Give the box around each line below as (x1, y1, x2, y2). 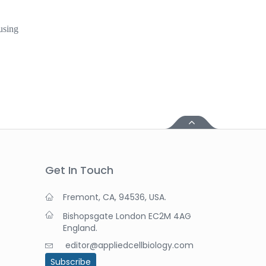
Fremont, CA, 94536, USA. (63, 191, 166, 203)
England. (63, 221, 97, 234)
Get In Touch (45, 162, 113, 178)
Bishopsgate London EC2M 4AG (63, 210, 191, 222)
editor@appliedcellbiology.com (65, 239, 194, 251)
